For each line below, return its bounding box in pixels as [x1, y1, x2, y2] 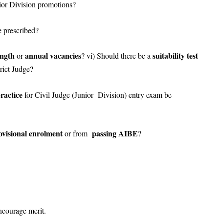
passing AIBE [92, 128, 138, 139]
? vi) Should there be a [81, 50, 153, 61]
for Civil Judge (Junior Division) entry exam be [24, 89, 172, 100]
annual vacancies [25, 50, 81, 62]
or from [65, 128, 92, 139]
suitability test [153, 50, 198, 62]
